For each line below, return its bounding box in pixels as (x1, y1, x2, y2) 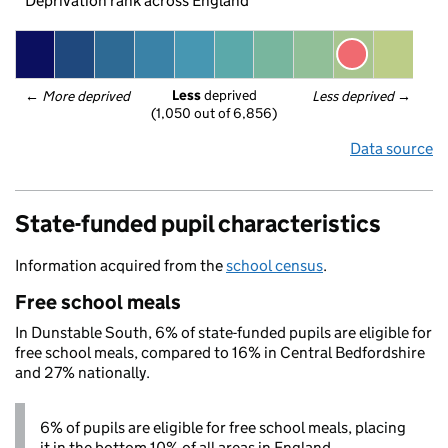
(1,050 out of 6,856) (151, 104, 277, 123)
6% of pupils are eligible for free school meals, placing (40, 418, 406, 437)
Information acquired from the (15, 256, 226, 275)
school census (226, 256, 323, 275)
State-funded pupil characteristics (15, 209, 381, 238)
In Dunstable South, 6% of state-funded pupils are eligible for (15, 323, 432, 342)
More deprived (42, 87, 132, 105)
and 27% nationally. (15, 363, 150, 382)
